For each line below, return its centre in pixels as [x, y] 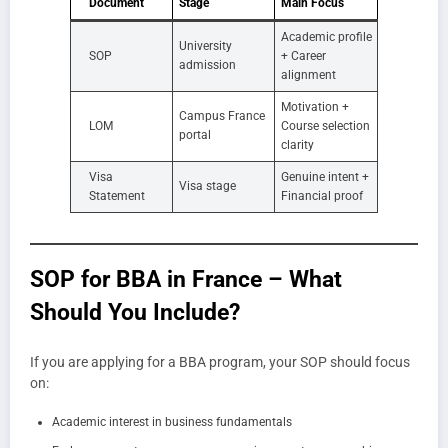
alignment [308, 75]
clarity [297, 145]
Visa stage [207, 186]
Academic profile [326, 37]
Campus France [222, 116]
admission [207, 65]
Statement [117, 196]
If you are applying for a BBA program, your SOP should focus [220, 361]
